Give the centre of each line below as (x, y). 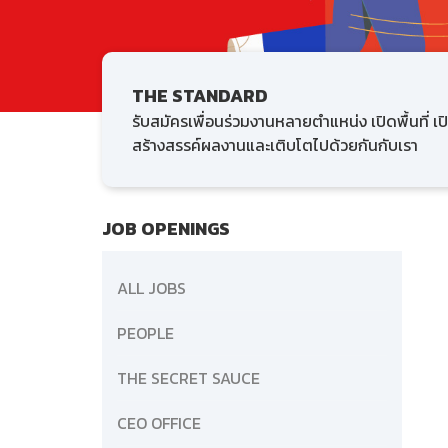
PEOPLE (145, 333)
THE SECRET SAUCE (188, 378)
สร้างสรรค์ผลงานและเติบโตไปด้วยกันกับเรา (275, 145)
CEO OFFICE (159, 423)
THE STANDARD (200, 96)
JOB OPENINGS (166, 229)
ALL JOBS (151, 288)
